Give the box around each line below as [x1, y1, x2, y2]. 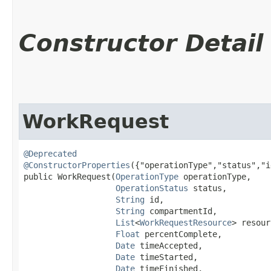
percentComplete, [140, 229, 222, 239]
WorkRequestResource [140, 217, 232, 227]
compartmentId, [145, 206, 217, 216]
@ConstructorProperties [24, 160, 130, 170]
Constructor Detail [19, 29, 263, 57]
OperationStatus [116, 183, 188, 193]
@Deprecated [24, 148, 77, 158]
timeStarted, [135, 252, 198, 262]
